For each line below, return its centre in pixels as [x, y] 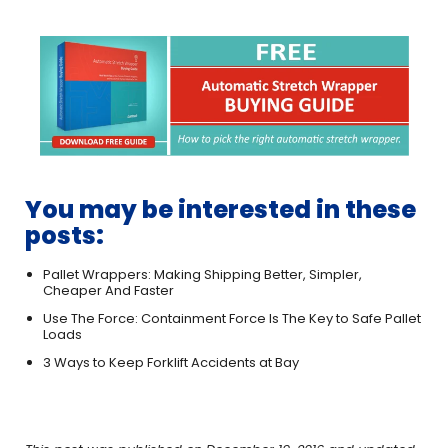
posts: [64, 236]
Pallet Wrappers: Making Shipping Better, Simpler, [202, 275]
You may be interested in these [220, 210]
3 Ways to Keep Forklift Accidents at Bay [171, 363]
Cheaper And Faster [108, 291]
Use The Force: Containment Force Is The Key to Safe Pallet [232, 319]
